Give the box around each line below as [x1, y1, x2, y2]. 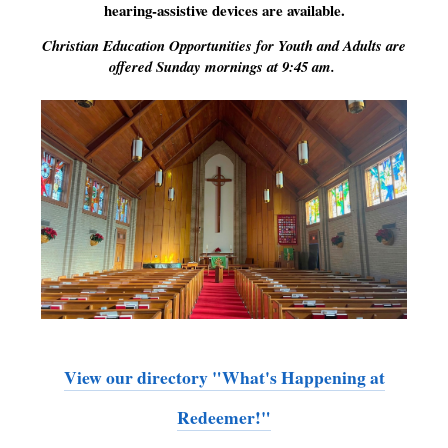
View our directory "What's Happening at [63, 363, 385, 390]
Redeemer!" [177, 403, 271, 430]
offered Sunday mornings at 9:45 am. [108, 55, 340, 77]
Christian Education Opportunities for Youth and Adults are [42, 34, 406, 56]
